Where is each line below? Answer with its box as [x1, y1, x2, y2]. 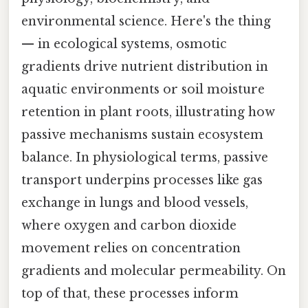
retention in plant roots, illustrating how [21, 104, 275, 120]
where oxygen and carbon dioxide [21, 218, 236, 234]
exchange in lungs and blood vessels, [21, 195, 248, 211]
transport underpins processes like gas [21, 173, 263, 188]
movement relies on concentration [21, 241, 241, 256]
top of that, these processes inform [21, 286, 239, 302]
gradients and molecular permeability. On [21, 263, 286, 279]
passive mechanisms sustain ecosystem [21, 127, 263, 143]
